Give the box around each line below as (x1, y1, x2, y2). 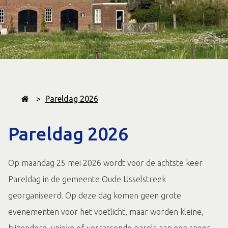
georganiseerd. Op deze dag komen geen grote (8, 190, 181, 200)
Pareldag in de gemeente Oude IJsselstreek (8, 174, 166, 184)
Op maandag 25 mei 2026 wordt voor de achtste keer (8, 158, 203, 167)
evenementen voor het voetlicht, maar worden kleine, (8, 207, 204, 216)
